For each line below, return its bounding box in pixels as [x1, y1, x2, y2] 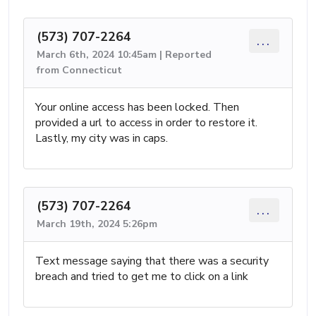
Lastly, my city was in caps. [35, 130, 168, 147]
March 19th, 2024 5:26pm [37, 217, 157, 231]
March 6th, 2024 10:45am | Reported [37, 48, 212, 62]
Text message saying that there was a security [35, 253, 269, 269]
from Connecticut [37, 63, 122, 78]
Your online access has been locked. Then [35, 99, 239, 116]
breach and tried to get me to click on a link [35, 269, 248, 285]
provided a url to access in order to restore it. [35, 115, 257, 131]
